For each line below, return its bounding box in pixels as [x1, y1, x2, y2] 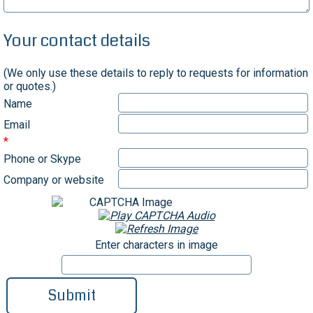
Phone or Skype [3, 152, 81, 166]
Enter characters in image [95, 238, 218, 252]
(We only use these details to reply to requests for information [3, 66, 308, 80]
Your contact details [3, 29, 150, 53]
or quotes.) [3, 80, 56, 94]
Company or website [3, 173, 104, 187]
